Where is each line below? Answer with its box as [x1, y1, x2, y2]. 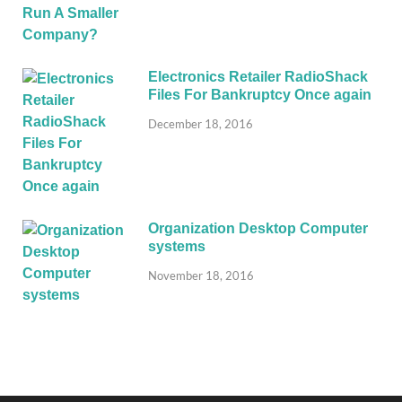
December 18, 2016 [148, 116, 253, 131]
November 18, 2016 [148, 267, 254, 283]
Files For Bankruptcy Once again [148, 86, 371, 102]
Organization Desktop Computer [148, 220, 368, 236]
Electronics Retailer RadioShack [148, 68, 368, 84]
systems [148, 238, 205, 254]
